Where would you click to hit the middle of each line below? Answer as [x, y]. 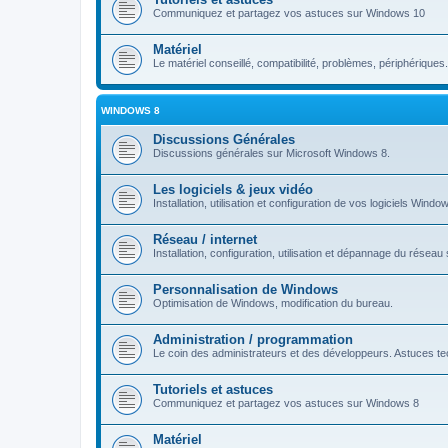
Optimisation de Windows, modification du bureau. [273, 303]
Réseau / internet [205, 239]
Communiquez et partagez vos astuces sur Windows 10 [289, 13]
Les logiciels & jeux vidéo [233, 189]
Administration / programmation [253, 339]
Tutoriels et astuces [213, 389]
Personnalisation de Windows [245, 289]
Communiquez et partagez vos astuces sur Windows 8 [286, 403]
